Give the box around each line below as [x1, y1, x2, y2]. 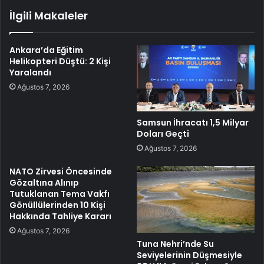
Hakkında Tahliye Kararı [9, 210, 111, 222]
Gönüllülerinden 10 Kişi [9, 199, 105, 211]
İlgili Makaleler [9, 8, 88, 24]
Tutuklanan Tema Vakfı [9, 187, 110, 200]
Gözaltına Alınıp [9, 176, 79, 189]
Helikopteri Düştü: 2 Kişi [9, 55, 111, 68]
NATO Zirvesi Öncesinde [9, 165, 112, 177]
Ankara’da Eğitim [9, 44, 83, 57]
